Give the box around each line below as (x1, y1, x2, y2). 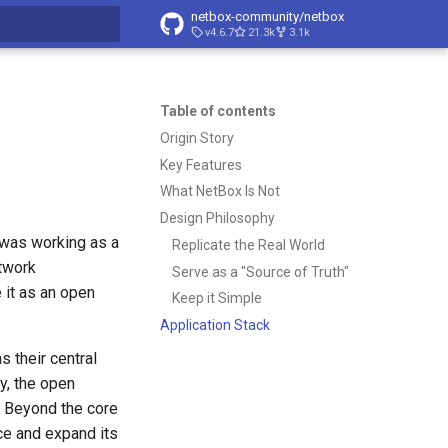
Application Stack (160, 317, 270, 333)
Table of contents (160, 103, 276, 119)
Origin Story (160, 129, 234, 146)
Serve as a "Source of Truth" (172, 263, 349, 280)
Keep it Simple (172, 290, 262, 307)
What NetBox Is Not (160, 183, 280, 200)
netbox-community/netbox (191, 9, 344, 24)
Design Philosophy (160, 210, 275, 226)
